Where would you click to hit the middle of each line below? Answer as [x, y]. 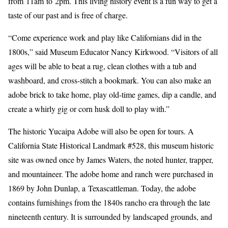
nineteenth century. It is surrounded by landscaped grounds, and [110, 217]
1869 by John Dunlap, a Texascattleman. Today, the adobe [102, 188]
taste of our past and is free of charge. [68, 15]
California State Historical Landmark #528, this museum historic [111, 145]
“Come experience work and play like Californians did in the [105, 37]
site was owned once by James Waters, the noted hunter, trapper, [111, 160]
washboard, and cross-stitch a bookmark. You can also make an [110, 80]
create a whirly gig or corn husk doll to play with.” [89, 109]
